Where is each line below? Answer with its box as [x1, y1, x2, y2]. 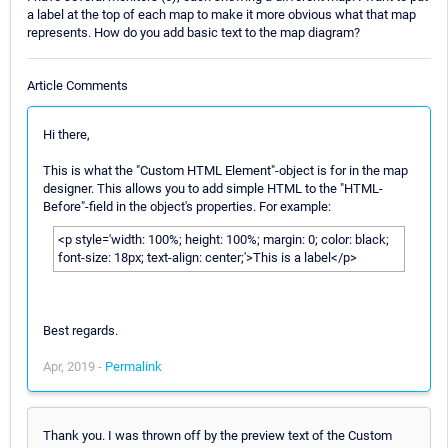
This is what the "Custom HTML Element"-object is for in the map [43, 162, 408, 178]
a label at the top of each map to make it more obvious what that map [27, 7, 416, 23]
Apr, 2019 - [43, 358, 105, 374]
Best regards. [43, 322, 118, 338]
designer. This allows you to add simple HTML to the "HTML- [43, 180, 383, 196]
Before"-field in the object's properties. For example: [43, 198, 331, 214]
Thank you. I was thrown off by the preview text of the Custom [43, 427, 392, 443]
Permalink [105, 358, 162, 374]
